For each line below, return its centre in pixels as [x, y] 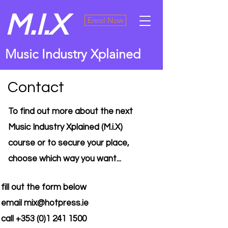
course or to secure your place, [69, 143]
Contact [36, 87]
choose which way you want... [65, 159]
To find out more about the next [70, 111]
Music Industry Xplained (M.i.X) [65, 127]
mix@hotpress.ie [56, 203]
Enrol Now [105, 20]
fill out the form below [44, 187]
